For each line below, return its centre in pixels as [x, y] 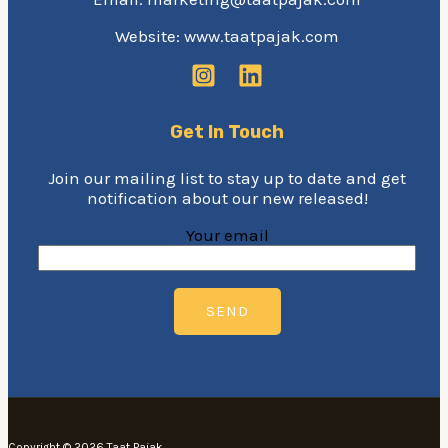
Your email [227, 234]
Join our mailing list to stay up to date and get [227, 177]
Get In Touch [227, 132]
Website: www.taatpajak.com [227, 36]
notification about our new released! [227, 197]
